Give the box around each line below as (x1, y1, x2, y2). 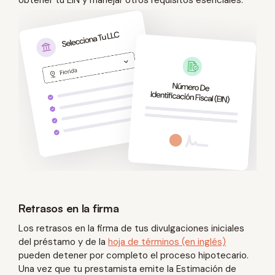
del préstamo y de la (18, 235, 108, 248)
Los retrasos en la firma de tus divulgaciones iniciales (18, 222, 244, 234)
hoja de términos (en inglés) (108, 235, 226, 248)
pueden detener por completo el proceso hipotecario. (18, 249, 249, 261)
